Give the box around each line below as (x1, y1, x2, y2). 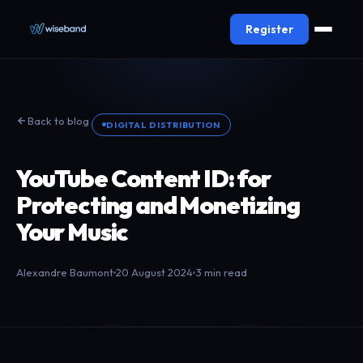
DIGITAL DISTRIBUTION (106, 118, 221, 130)
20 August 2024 (116, 266, 193, 280)
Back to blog (28, 114, 89, 127)
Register (246, 21, 294, 36)
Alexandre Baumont (16, 266, 113, 280)
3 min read (195, 266, 247, 280)
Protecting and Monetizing (16, 190, 300, 220)
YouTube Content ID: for (16, 163, 271, 194)
